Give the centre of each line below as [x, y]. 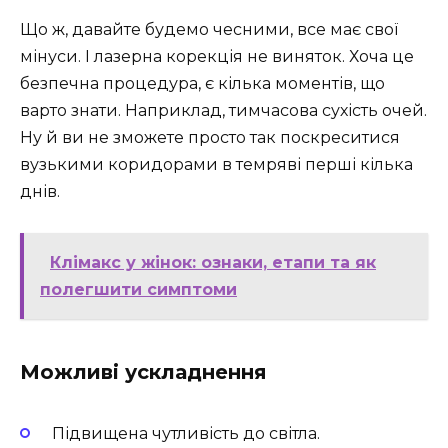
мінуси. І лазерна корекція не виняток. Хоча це [217, 57]
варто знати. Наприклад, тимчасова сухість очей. [223, 111]
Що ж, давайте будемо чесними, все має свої [209, 30]
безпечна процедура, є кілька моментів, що [202, 84]
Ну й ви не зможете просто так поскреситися [210, 138]
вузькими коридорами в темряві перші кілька [216, 165]
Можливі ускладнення [143, 371]
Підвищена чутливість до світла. [186, 433]
